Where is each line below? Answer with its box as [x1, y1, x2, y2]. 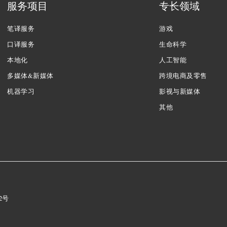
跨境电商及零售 [159, 71, 207, 81]
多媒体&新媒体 [7, 71, 54, 81]
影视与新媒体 [159, 87, 200, 96]
